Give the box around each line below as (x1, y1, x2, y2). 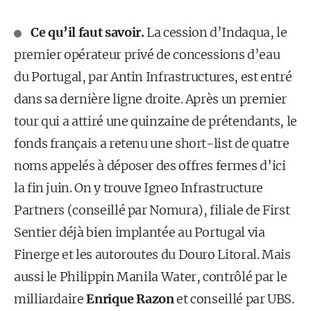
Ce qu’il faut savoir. (31, 24, 147, 40)
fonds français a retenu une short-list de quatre (14, 135, 289, 151)
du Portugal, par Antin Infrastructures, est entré (14, 69, 292, 85)
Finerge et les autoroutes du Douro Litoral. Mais (14, 246, 291, 262)
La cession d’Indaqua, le (146, 24, 287, 40)
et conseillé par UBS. (176, 291, 294, 307)
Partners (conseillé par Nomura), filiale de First (14, 202, 290, 218)
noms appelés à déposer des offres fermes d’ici (14, 158, 286, 174)
